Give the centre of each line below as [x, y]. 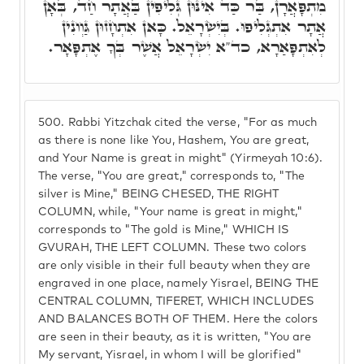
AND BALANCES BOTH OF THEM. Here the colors [178, 319]
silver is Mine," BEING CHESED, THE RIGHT [159, 194]
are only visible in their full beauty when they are [175, 266]
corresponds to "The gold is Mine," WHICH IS [164, 230]
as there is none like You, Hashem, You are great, [173, 141]
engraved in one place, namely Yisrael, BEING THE [178, 284]
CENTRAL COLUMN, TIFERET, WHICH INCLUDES [176, 301]
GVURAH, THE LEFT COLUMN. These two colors [173, 248]
